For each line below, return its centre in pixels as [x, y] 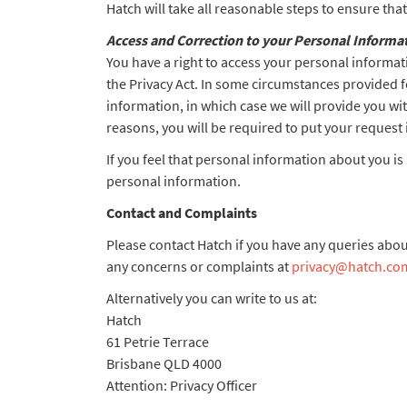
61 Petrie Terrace [159, 342]
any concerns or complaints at [199, 266]
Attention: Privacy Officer [183, 385]
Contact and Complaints [182, 213]
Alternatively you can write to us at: [212, 298]
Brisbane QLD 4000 [164, 363]
